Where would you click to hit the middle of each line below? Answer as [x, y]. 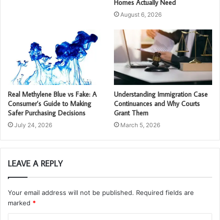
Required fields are [165, 192]
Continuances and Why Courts [157, 103]
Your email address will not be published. [71, 192]
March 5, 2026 [140, 125]
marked [20, 203]
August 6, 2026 [141, 14]
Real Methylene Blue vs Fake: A [52, 94]
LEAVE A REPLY [35, 163]
